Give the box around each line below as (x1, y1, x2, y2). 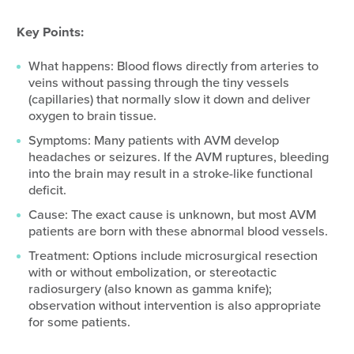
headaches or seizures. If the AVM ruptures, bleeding (28, 149, 329, 166)
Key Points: (17, 24, 85, 41)
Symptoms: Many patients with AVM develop (28, 133, 279, 149)
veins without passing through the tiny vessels (28, 75, 289, 92)
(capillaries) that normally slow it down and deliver (28, 92, 311, 108)
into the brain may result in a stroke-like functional (28, 166, 313, 183)
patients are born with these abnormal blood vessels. (28, 224, 328, 240)
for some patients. (28, 314, 130, 331)
